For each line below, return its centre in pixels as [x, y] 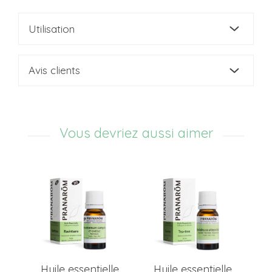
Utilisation [52, 29]
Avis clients [54, 70]
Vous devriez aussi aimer [136, 133]
